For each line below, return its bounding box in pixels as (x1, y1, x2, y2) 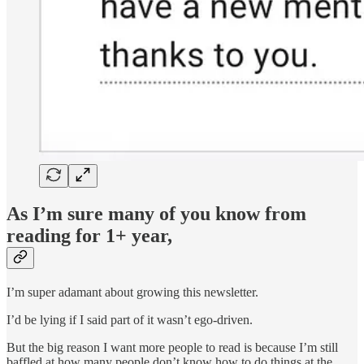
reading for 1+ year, (6, 225, 172, 247)
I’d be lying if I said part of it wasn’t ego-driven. (6, 313, 253, 327)
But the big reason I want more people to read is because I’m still (6, 340, 338, 355)
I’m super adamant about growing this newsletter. (6, 285, 258, 300)
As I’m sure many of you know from (6, 203, 306, 225)
